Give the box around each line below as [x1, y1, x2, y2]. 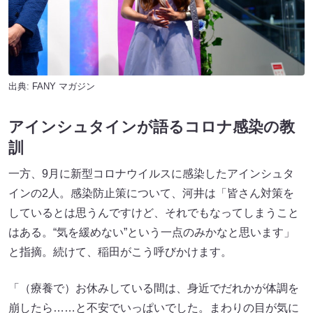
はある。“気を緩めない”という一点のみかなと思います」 [8, 226, 295, 239]
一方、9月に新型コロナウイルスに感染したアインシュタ [8, 168, 294, 180]
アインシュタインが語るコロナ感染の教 [8, 118, 295, 136]
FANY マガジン [32, 81, 95, 92]
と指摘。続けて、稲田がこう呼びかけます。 [8, 246, 232, 259]
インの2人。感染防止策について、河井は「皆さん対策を [8, 187, 294, 200]
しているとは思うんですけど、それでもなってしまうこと [8, 207, 299, 219]
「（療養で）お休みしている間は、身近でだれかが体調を [8, 282, 299, 295]
